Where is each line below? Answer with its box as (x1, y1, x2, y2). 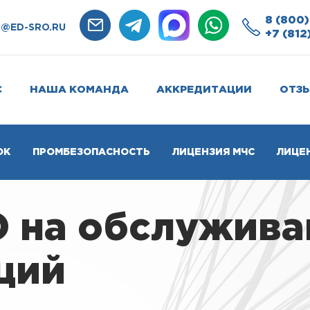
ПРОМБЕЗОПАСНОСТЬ (33, 148, 150, 156)
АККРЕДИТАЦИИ (156, 85, 252, 94)
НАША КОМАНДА (29, 85, 129, 94)
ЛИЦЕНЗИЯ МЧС (172, 148, 255, 156)
